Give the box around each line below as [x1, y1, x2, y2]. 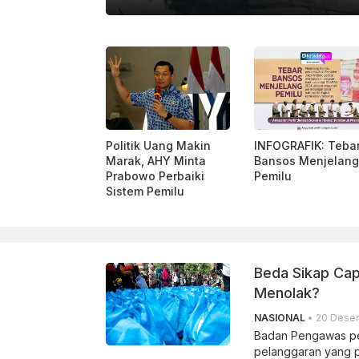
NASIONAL [254, 311, 305, 324]
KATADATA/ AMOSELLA [28, 17, 106, 26]
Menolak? [254, 284, 320, 301]
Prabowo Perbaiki [106, 168, 204, 183]
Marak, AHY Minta [106, 153, 206, 167]
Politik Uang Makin [106, 138, 211, 152]
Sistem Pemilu [106, 184, 184, 198]
